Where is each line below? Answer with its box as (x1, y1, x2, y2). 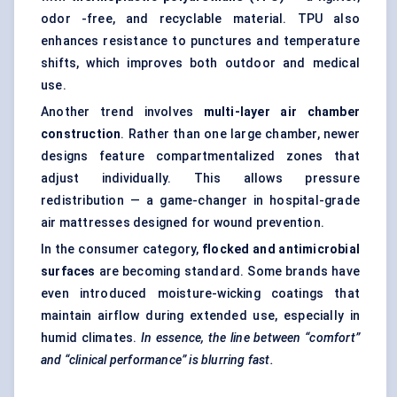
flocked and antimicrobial (202, 242, 361, 257)
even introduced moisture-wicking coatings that (41, 286, 360, 301)
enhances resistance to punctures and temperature (41, 34, 360, 49)
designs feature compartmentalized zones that (41, 149, 360, 164)
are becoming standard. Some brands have (95, 264, 360, 279)
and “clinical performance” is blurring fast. (41, 353, 274, 368)
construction (41, 127, 121, 142)
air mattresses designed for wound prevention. (41, 215, 325, 230)
